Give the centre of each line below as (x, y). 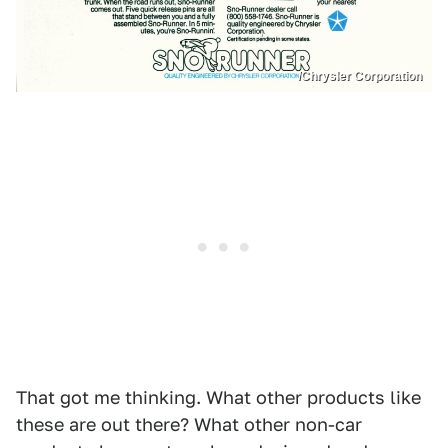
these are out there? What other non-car (189, 424)
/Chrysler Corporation (360, 75)
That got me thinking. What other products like (218, 397)
